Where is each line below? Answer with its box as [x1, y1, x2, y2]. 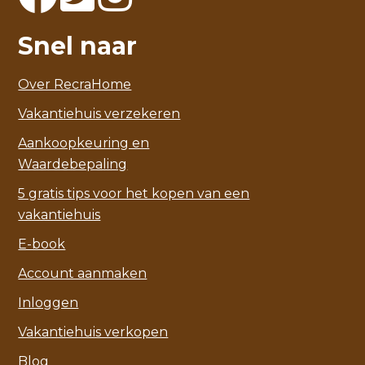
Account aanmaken [18, 265, 147, 281]
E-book [18, 235, 66, 252]
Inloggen [18, 294, 79, 310]
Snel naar [18, 30, 138, 61]
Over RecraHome [18, 76, 132, 92]
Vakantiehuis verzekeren [18, 105, 181, 121]
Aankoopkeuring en [18, 134, 150, 151]
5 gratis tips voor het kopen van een [18, 185, 250, 201]
